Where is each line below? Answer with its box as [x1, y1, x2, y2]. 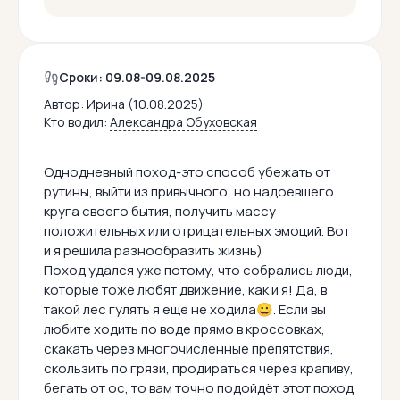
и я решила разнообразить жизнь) [44, 241, 262, 261]
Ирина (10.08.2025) [87, 96, 204, 113]
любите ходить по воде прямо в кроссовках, [44, 320, 325, 339]
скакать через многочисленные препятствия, [44, 339, 334, 359]
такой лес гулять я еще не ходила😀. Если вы [44, 300, 326, 320]
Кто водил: [44, 113, 110, 131]
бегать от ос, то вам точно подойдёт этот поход [44, 379, 354, 398]
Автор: [44, 96, 87, 113]
